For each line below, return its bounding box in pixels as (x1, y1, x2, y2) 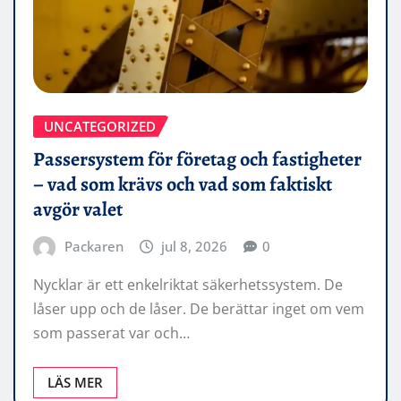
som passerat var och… (33, 323, 190, 344)
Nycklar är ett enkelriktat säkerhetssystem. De (33, 275, 343, 295)
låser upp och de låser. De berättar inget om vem (33, 299, 364, 320)
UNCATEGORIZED (44, 117, 156, 136)
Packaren (64, 236, 124, 255)
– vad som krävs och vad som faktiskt (33, 170, 332, 198)
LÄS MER (47, 373, 103, 392)
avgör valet (33, 195, 123, 223)
